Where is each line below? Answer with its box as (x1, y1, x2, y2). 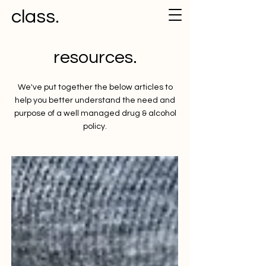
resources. (53, 48, 137, 66)
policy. (83, 122, 107, 131)
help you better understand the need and (15, 96, 175, 104)
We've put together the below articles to (17, 83, 173, 91)
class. (11, 7, 59, 27)
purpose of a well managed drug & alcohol (14, 109, 176, 118)
